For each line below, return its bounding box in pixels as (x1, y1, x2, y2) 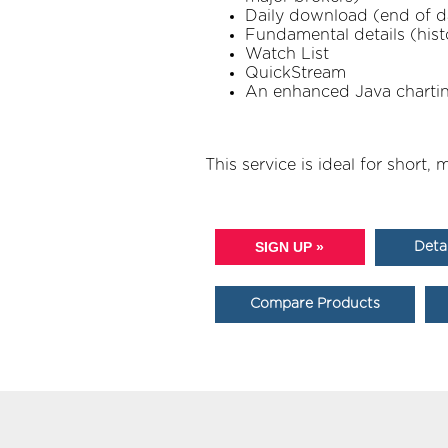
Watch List (244, 46, 329, 63)
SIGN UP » (255, 239, 324, 256)
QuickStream (244, 65, 346, 82)
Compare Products (249, 297, 380, 312)
